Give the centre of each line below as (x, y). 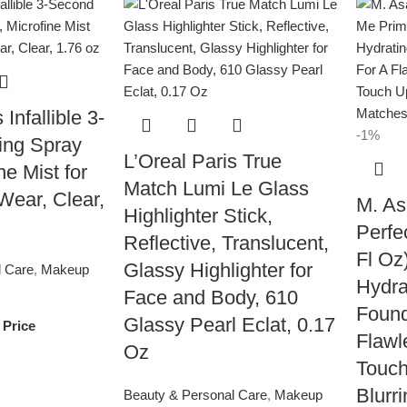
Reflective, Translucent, (226, 243)
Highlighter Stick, (198, 216)
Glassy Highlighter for (218, 270)
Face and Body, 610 (210, 298)
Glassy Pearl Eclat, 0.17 (229, 325)
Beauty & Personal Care (195, 395)
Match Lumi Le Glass (216, 189)
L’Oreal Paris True (202, 161)
